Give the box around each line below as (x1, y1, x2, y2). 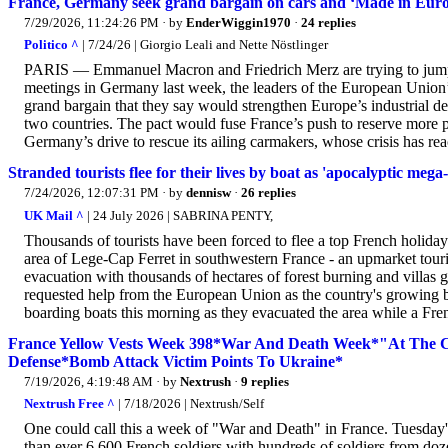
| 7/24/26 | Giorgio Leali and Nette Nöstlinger (79, 37, 328, 53)
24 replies (301, 14, 356, 30)
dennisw (186, 185, 231, 201)
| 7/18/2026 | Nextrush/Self (115, 396, 264, 412)
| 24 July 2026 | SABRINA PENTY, (84, 207, 273, 223)
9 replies (241, 373, 289, 389)
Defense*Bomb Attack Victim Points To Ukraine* (8, 352, 343, 370)
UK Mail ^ (24, 207, 84, 223)
